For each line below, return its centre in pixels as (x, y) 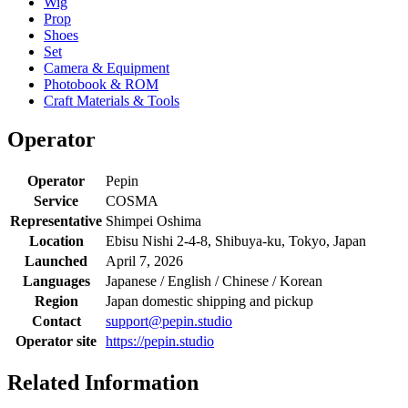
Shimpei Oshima (153, 220)
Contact (56, 321)
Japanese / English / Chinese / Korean (214, 280)
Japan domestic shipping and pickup (209, 301)
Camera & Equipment (107, 67)
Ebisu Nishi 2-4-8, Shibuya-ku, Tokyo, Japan (236, 240)
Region (56, 301)
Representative (56, 220)
